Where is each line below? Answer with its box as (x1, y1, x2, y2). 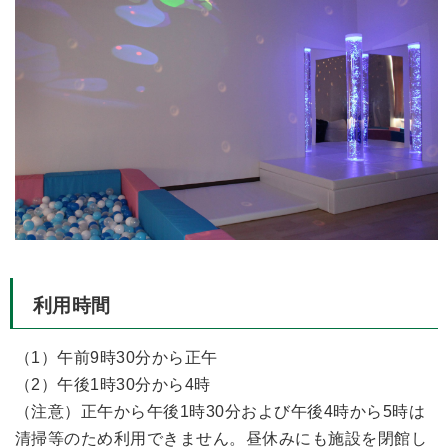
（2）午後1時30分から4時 (15, 374, 211, 393)
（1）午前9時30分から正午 (15, 347, 218, 366)
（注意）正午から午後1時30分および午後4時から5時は (15, 401, 426, 420)
